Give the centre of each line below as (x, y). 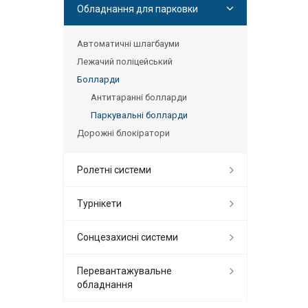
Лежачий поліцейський (125, 61)
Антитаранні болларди (139, 97)
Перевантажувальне (124, 271)
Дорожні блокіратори (123, 133)
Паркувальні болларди (139, 115)
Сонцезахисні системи (128, 237)
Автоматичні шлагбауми (128, 43)
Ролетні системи (114, 169)
